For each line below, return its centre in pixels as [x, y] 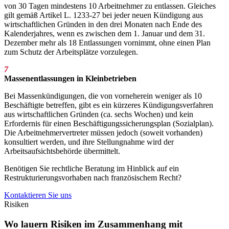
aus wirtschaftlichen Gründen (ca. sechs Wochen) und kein [99, 114]
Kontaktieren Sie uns [38, 195]
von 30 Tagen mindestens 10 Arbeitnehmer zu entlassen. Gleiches [110, 6]
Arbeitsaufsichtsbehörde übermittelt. [62, 151]
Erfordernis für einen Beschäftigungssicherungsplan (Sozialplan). [109, 124]
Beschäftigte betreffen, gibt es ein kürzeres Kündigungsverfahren [109, 105]
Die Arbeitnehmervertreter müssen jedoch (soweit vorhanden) [103, 133]
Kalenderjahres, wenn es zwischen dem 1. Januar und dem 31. [105, 34]
